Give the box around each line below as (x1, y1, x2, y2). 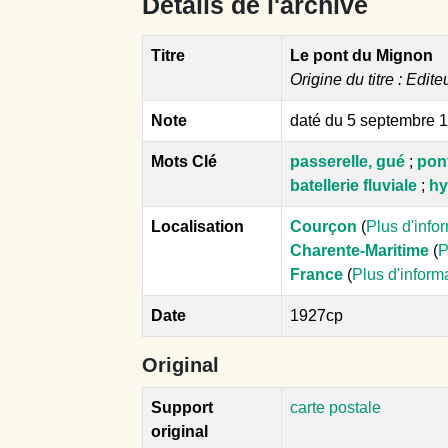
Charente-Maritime (290, 241, 429, 259)
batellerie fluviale (290, 176, 417, 194)
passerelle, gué (290, 152, 405, 170)
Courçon (290, 217, 357, 235)
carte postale (290, 398, 381, 416)
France (290, 265, 343, 283)
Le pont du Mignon (290, 46, 433, 64)
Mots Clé (151, 152, 217, 170)
